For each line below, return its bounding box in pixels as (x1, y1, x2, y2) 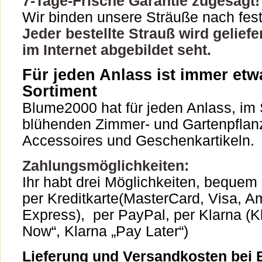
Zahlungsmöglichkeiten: (22, 157, 189, 174)
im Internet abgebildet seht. (22, 42, 211, 58)
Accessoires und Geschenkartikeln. (22, 132, 254, 149)
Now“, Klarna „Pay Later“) (22, 223, 188, 239)
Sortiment (22, 82, 97, 100)
